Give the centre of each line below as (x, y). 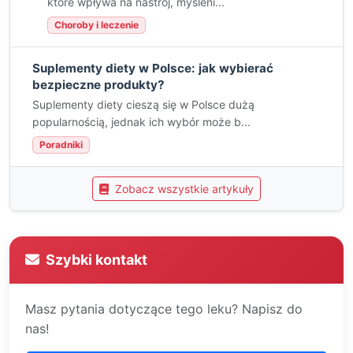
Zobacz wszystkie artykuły (183, 189)
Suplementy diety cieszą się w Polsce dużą (143, 104)
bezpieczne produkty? (98, 85)
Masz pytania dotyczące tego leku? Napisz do (164, 309)
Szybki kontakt (97, 260)
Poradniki (61, 145)
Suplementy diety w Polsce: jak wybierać (153, 68)
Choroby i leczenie (97, 25)
